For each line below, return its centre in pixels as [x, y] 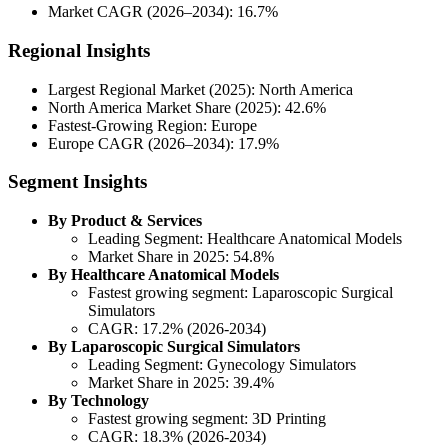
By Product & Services [125, 221]
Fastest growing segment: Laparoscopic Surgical [240, 293]
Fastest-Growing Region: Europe [152, 125]
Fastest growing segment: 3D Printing [207, 419]
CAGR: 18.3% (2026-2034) [177, 437]
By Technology [98, 401]
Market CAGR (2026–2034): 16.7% [163, 12]
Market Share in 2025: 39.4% [181, 383]
